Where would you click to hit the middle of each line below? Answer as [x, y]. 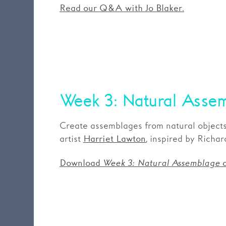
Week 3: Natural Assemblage [161, 163]
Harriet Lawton [114, 139]
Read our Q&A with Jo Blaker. [122, 8]
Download [81, 163]
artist [71, 139]
